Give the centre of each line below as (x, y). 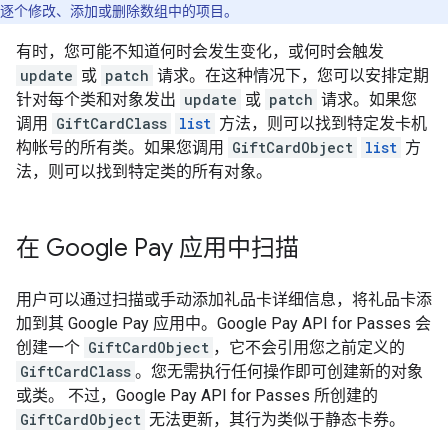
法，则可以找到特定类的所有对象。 (144, 171)
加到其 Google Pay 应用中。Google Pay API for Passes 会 (223, 323)
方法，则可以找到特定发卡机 (321, 123)
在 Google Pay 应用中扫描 (157, 248)
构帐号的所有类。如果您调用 (122, 147)
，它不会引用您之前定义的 (309, 347)
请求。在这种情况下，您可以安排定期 (291, 75)
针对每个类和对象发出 (98, 99)
